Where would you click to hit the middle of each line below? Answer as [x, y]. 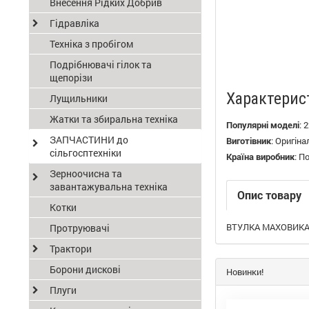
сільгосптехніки [86, 153]
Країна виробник [260, 157]
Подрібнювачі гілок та [101, 64]
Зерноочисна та [86, 173]
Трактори [71, 249]
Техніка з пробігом [91, 44]
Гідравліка [74, 23]
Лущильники [79, 98]
